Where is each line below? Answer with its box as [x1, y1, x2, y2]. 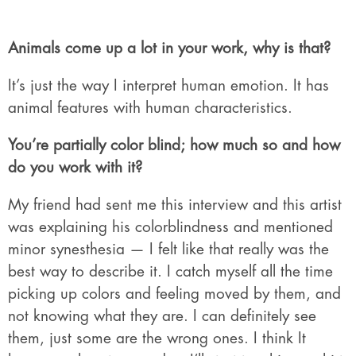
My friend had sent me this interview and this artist [8, 197, 342, 213]
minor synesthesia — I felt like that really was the [8, 242, 329, 257]
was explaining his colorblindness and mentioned [8, 219, 333, 235]
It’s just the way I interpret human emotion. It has [8, 78, 329, 94]
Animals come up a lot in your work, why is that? [8, 41, 331, 56]
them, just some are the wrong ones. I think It [8, 331, 306, 346]
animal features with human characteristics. [8, 100, 292, 116]
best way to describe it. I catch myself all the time [8, 264, 333, 280]
